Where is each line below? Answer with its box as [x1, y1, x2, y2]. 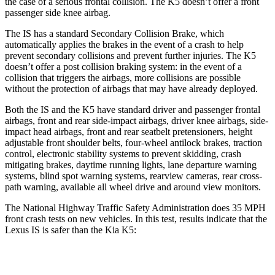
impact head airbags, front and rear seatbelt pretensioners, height [5, 126, 252, 137]
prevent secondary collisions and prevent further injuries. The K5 [5, 50, 256, 61]
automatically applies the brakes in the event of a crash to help [5, 39, 244, 50]
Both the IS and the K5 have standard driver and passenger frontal [5, 104, 260, 115]
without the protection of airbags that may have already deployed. [5, 83, 258, 94]
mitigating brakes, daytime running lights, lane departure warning [5, 159, 257, 170]
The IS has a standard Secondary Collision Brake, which [5, 28, 224, 39]
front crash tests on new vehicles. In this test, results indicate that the [5, 213, 267, 224]
